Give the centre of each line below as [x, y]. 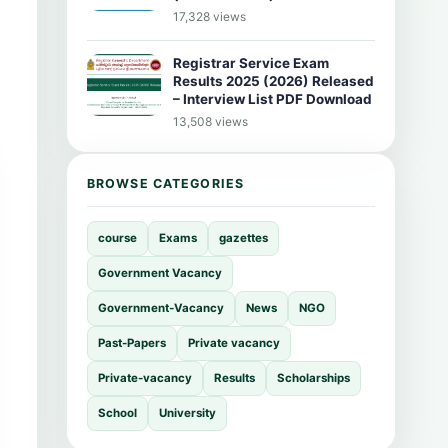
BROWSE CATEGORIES [166, 183]
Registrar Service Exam [251, 63]
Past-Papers [132, 343]
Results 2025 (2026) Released [273, 81]
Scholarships [313, 378]
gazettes [243, 238]
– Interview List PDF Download [272, 99]
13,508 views [210, 121]
